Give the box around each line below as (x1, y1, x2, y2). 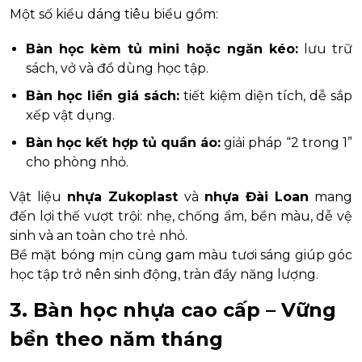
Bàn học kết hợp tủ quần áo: (26, 134, 221, 150)
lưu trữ (297, 40, 353, 57)
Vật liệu (10, 188, 68, 204)
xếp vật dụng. (26, 107, 115, 123)
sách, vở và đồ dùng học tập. (26, 60, 208, 76)
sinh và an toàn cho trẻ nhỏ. (10, 227, 187, 243)
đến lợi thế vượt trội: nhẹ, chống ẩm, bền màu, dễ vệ (10, 208, 352, 224)
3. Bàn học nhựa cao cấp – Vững (10, 297, 336, 322)
